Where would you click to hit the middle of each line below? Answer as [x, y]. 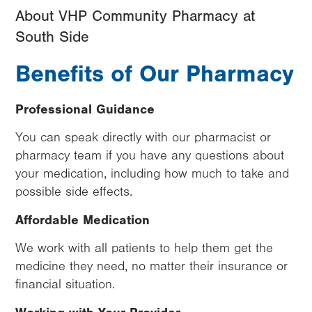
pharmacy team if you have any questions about [150, 155]
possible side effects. [74, 192]
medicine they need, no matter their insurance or [151, 266]
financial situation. [65, 284]
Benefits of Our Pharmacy [155, 74]
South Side [52, 37]
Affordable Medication [83, 220]
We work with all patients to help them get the [144, 248]
